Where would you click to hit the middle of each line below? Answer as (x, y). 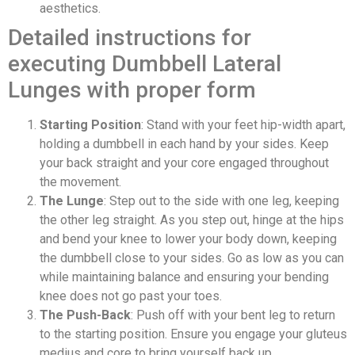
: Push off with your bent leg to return (233, 315)
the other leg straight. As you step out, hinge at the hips (192, 219)
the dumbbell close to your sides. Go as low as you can (192, 258)
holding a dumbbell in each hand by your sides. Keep (184, 143)
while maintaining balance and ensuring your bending (184, 277)
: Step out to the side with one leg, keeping (221, 200)
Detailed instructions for (130, 37)
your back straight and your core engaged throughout (184, 162)
